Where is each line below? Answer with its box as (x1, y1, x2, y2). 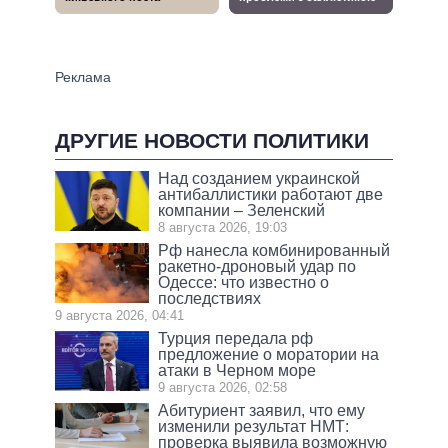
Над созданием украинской (158, 170, 361, 188)
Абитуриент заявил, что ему (158, 402, 366, 420)
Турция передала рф (158, 330, 314, 348)
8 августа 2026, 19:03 (158, 220, 288, 236)
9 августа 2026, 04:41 (55, 308, 184, 324)
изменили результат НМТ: (158, 418, 350, 436)
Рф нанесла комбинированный (158, 242, 391, 260)
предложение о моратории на (158, 346, 380, 364)
